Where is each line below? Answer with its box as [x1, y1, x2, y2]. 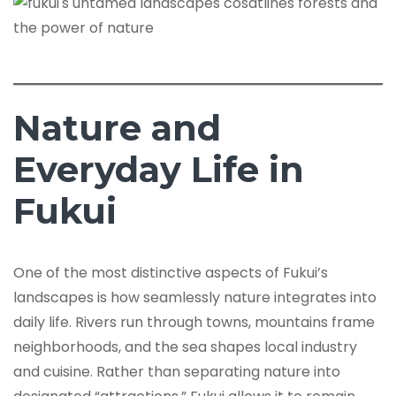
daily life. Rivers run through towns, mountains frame [13, 311, 375, 332]
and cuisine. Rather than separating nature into [13, 361, 340, 382]
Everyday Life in [13, 147, 304, 191]
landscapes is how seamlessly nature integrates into [13, 286, 377, 308]
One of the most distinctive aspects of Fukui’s [13, 262, 328, 283]
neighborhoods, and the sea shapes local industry [13, 336, 357, 357]
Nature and [13, 105, 221, 149]
